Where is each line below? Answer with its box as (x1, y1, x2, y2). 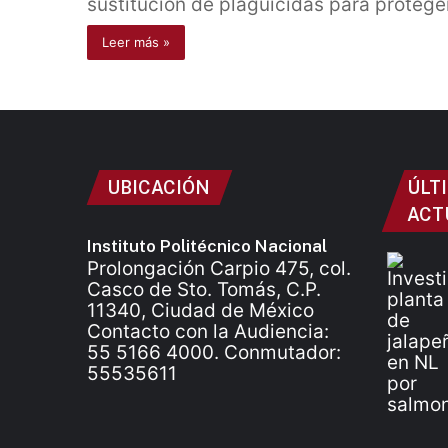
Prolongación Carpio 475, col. (87, 257, 351, 280)
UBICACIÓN (107, 177, 210, 198)
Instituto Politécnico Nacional (87, 236, 327, 256)
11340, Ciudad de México (87, 299, 314, 322)
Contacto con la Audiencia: (87, 320, 329, 343)
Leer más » (102, 34, 170, 50)
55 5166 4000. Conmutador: (87, 341, 341, 364)
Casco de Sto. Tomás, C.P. (87, 278, 321, 301)
